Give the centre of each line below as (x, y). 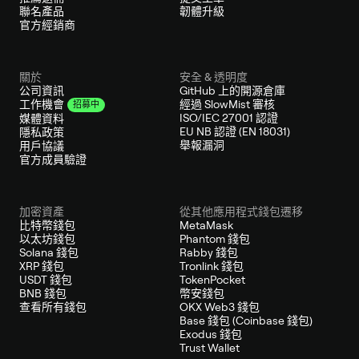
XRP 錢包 (42, 266)
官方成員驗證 (53, 159)
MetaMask (206, 225)
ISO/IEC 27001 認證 (229, 117)
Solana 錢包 (49, 252)
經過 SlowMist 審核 (227, 104)
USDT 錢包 (46, 279)
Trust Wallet (210, 347)
